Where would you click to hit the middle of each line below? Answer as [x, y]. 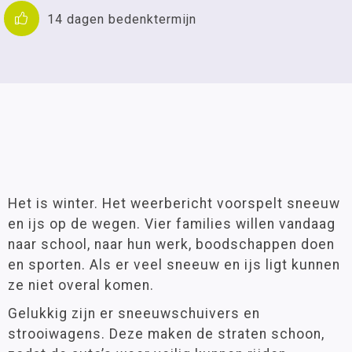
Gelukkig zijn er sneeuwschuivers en [134, 313]
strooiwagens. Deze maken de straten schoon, [166, 334]
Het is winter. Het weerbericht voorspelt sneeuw [174, 203]
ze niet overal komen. [81, 285]
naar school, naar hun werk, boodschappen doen [171, 244]
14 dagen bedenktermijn [122, 20]
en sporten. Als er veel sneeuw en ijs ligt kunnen [174, 264]
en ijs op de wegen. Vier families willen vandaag [172, 224]
